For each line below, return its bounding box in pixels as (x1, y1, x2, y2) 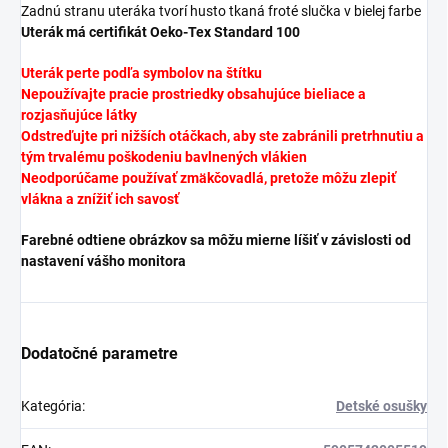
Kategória (21, 397, 82, 414)
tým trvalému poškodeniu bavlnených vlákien (21, 148, 307, 165)
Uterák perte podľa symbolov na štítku (21, 64, 262, 81)
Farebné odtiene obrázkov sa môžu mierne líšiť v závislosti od (21, 231, 411, 248)
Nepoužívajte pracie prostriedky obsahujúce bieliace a (21, 85, 366, 102)
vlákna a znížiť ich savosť (21, 190, 179, 207)
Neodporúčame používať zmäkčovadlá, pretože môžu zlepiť (21, 169, 396, 186)
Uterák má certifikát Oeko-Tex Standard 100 (21, 23, 300, 40)
